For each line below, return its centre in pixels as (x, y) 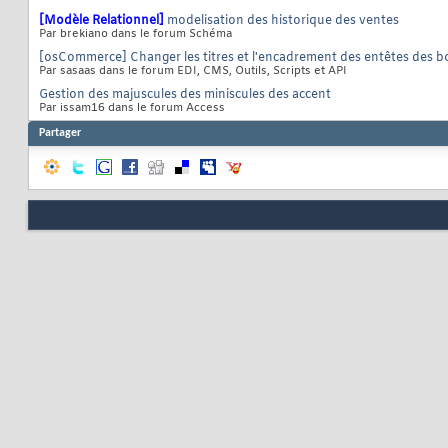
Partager (60, 133)
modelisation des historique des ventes (283, 21)
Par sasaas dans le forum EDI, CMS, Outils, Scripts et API (193, 71)
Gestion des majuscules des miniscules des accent (185, 95)
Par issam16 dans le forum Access (132, 108)
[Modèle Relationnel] (101, 21)
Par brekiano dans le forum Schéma (135, 34)
